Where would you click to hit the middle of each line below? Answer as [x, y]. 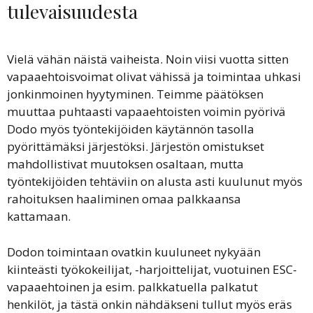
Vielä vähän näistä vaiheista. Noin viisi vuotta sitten [148, 59]
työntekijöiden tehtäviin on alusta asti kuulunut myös [155, 181]
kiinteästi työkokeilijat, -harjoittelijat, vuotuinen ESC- [152, 269]
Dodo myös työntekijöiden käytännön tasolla [131, 129]
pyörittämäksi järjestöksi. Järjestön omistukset [136, 146]
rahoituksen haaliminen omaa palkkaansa [124, 199]
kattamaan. [39, 216]
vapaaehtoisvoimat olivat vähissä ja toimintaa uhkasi [154, 77]
